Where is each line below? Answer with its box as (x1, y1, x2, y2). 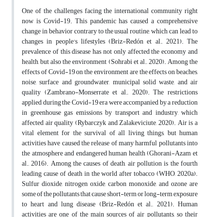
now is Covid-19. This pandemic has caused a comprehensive (22, 15, 198, 28)
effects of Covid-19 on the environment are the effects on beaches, (22, 65, 198, 79)
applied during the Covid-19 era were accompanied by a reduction (22, 96, 198, 109)
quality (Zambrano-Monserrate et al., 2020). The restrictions (22, 86, 198, 99)
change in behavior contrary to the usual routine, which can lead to (22, 25, 198, 38)
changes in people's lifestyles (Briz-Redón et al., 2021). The (22, 35, 198, 48)
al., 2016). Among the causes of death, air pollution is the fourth (22, 157, 198, 170)
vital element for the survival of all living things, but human (22, 126, 198, 140)
